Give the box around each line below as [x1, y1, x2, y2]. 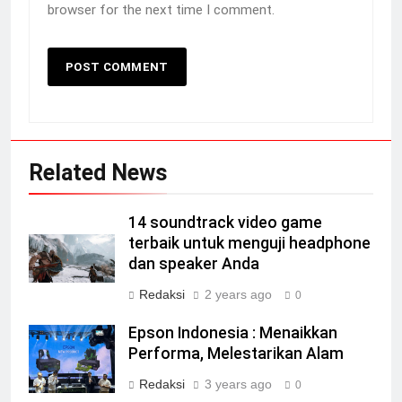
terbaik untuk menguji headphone [128, 233, 371, 252]
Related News [29, 159, 167, 186]
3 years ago [205, 376, 272, 391]
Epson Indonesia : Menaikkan [128, 323, 337, 342]
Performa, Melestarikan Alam [128, 344, 344, 363]
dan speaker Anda [128, 254, 259, 273]
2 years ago [205, 286, 272, 301]
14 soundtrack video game [128, 213, 322, 232]
